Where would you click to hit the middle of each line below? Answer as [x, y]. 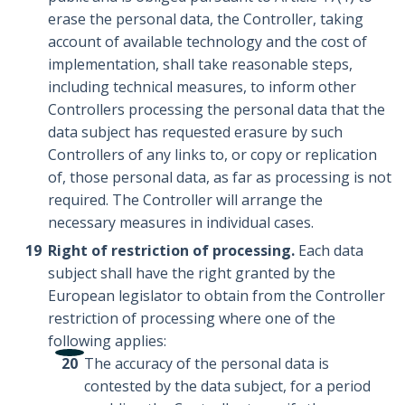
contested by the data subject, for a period [228, 386]
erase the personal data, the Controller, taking [206, 19]
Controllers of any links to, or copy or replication [213, 155]
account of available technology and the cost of [208, 42]
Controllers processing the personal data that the [217, 110]
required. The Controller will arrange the [186, 200]
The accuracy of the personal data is [207, 364]
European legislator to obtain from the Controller [217, 296]
